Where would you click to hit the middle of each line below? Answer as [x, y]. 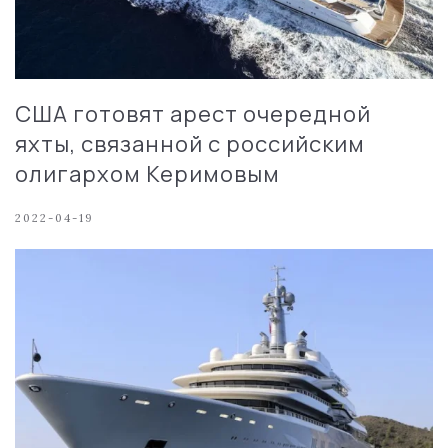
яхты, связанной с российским [190, 143]
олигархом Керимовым [147, 173]
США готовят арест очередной [193, 113]
